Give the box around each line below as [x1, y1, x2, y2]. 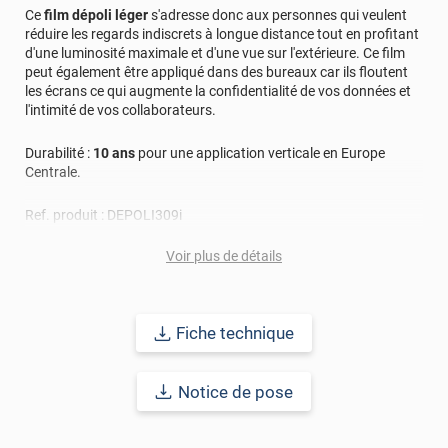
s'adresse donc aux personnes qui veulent [148, 7, 407, 24]
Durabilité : [25, 145, 93, 162]
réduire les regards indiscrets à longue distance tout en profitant [25, 26, 419, 43]
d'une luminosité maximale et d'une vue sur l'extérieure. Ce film [25, 45, 405, 62]
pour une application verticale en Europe [135, 145, 385, 162]
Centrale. [25, 164, 81, 181]
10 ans [93, 145, 135, 162]
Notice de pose [177, 381, 293, 402]
